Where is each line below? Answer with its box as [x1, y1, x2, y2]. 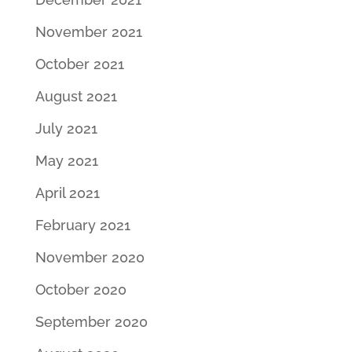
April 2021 [35, 184, 100, 201]
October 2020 [35, 280, 126, 298]
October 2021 [35, 55, 124, 72]
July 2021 [35, 119, 97, 137]
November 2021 [35, 23, 142, 40]
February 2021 [35, 216, 130, 233]
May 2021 [35, 152, 98, 169]
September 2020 [35, 313, 148, 330]
